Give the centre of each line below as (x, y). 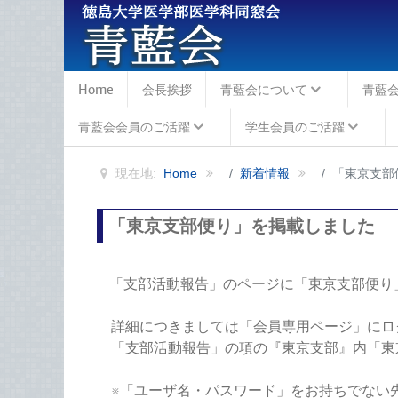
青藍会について (264, 90)
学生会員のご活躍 (295, 127)
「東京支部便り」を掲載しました (241, 225)
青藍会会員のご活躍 (134, 127)
